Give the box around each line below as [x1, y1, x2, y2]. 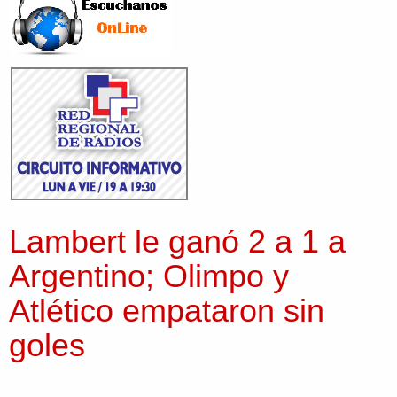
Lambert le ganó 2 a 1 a [9, 223, 346, 261]
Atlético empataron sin [9, 292, 324, 330]
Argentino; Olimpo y [9, 258, 289, 295]
